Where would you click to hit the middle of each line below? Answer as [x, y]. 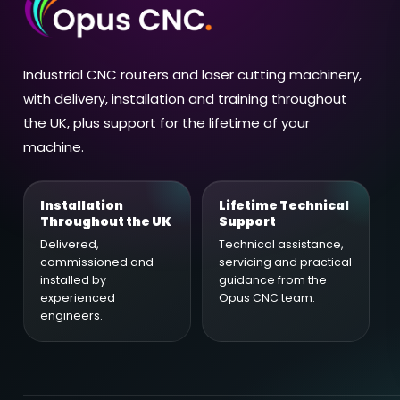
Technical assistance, [280, 245]
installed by [73, 280]
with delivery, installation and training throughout [185, 99]
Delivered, [69, 245]
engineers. [71, 316]
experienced [78, 298]
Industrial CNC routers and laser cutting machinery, [192, 75]
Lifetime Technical [283, 206]
